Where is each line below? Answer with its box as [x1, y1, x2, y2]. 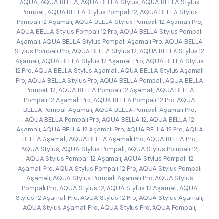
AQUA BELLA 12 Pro [126, 125, 183, 133]
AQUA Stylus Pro [100, 203, 150, 212]
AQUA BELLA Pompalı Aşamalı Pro [95, 106, 195, 114]
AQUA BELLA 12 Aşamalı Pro [42, 125, 124, 133]
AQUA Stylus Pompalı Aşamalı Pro [52, 174, 153, 182]
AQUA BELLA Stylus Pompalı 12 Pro [16, 27, 117, 36]
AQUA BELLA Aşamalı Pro [69, 135, 144, 143]
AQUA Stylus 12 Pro [80, 194, 136, 202]
